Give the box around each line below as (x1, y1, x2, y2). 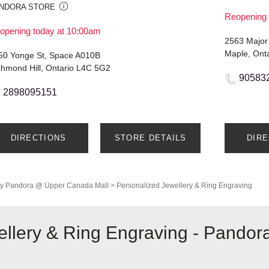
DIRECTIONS (10, 133, 67, 143)
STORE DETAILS (114, 133, 187, 143)
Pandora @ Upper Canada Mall (5, 181, 109, 190)
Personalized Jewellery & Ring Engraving (116, 181, 252, 190)
